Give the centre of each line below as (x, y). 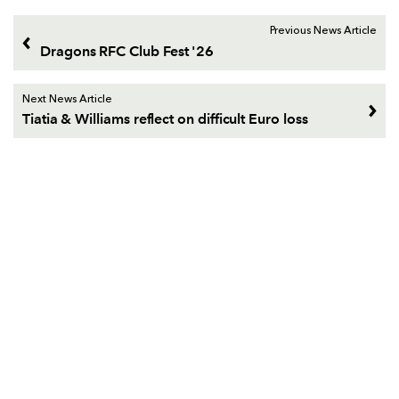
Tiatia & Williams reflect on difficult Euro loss (165, 119)
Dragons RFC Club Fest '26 (127, 51)
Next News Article (67, 99)
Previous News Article (323, 32)
